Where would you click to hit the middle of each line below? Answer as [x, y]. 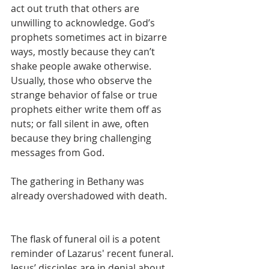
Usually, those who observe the [83, 80]
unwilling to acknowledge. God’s [84, 23]
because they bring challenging [82, 138]
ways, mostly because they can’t [84, 52]
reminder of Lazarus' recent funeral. [93, 253]
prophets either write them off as [87, 109]
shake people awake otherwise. [82, 66]
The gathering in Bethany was [79, 181]
